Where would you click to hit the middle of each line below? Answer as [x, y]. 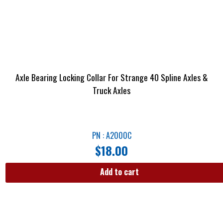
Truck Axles [111, 90]
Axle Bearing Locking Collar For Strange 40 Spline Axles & [111, 77]
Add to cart [119, 171]
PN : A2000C [111, 136]
